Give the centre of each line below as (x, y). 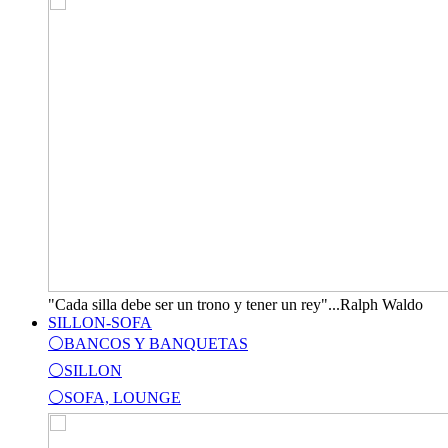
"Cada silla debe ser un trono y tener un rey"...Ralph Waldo (235, 304)
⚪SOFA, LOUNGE (114, 397)
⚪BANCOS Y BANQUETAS (148, 343)
